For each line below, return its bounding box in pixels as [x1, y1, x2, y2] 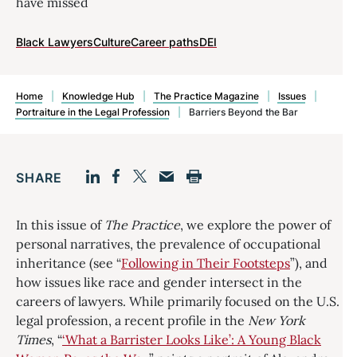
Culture [93, 35, 131, 49]
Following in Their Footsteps [121, 255, 290, 271]
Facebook [112, 192, 190, 214]
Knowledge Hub [62, 90, 135, 102]
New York [245, 312, 305, 328]
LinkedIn [86, 192, 157, 215]
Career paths [131, 35, 199, 49]
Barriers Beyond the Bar [189, 106, 298, 118]
